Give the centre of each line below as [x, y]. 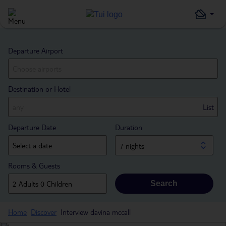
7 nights [132, 146]
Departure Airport [36, 50]
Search [164, 183]
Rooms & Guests [34, 165]
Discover [44, 212]
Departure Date [32, 127]
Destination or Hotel [39, 89]
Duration [128, 127]
